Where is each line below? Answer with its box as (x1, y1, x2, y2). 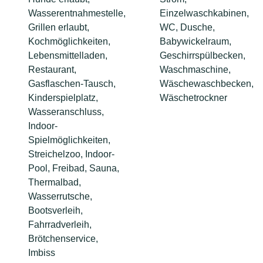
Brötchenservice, (28, 233, 98, 244)
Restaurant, (28, 64, 76, 75)
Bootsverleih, (28, 205, 83, 215)
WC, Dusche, (160, 22, 215, 32)
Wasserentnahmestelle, (28, 8, 126, 18)
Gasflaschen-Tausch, (28, 78, 116, 89)
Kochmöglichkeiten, (28, 36, 110, 46)
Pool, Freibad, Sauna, (28, 163, 119, 173)
